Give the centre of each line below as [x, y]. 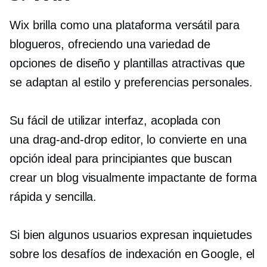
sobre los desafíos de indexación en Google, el [132, 254]
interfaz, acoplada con [161, 120]
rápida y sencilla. [53, 196]
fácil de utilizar [64, 120]
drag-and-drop [70, 139]
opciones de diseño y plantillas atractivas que [128, 63]
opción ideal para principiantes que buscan [121, 158]
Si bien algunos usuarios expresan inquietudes [131, 235]
